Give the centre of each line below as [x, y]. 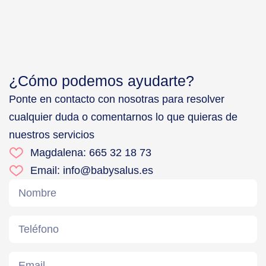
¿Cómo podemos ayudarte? [102, 80]
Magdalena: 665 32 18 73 [91, 152]
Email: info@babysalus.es [91, 170]
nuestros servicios [52, 134]
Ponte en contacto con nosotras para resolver [117, 99]
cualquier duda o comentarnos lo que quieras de [123, 117]
